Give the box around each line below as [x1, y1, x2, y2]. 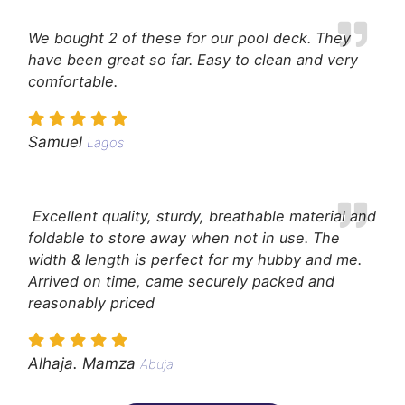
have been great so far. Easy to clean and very [28, 50, 358, 69]
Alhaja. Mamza [28, 353, 136, 373]
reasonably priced [28, 294, 155, 313]
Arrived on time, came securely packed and [28, 272, 334, 291]
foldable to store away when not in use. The [28, 229, 340, 248]
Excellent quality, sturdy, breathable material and [28, 207, 376, 226]
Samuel [28, 131, 82, 151]
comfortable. [28, 71, 118, 90]
